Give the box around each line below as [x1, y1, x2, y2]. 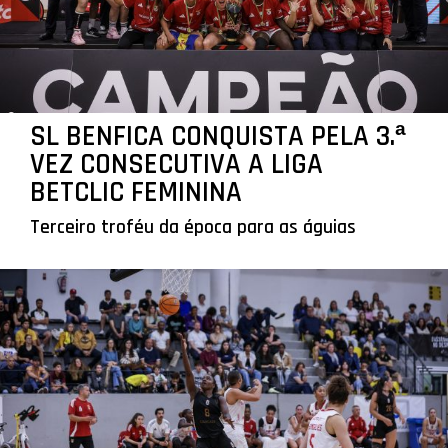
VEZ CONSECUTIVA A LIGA [29, 145, 323, 183]
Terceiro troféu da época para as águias [29, 214, 356, 240]
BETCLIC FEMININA [29, 173, 242, 211]
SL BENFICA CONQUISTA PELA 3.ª [29, 117, 406, 155]
